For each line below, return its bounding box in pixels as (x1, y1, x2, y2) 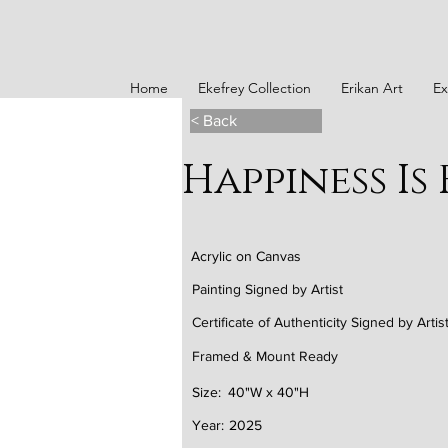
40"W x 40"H (228, 384, 309, 400)
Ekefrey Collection (198, 79, 311, 97)
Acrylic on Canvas (191, 248, 301, 264)
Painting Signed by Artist (192, 281, 343, 297)
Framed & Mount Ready (192, 348, 338, 364)
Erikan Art (341, 79, 403, 97)
